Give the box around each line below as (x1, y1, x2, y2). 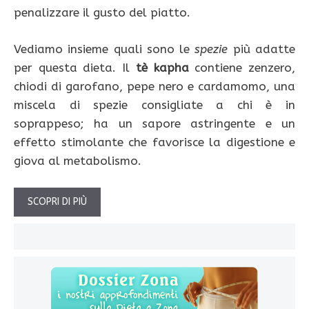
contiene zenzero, (188, 60, 296, 74)
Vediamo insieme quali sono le (14, 41, 195, 56)
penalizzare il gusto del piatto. (14, 6, 190, 20)
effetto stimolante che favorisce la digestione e (14, 134, 295, 149)
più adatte (228, 41, 296, 56)
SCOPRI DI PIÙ (28, 196, 87, 208)
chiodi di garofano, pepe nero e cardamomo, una (14, 79, 295, 93)
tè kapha (135, 60, 189, 74)
